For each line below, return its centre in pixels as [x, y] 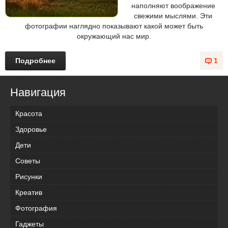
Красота [29, 114]
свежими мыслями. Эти [173, 16]
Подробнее [35, 61]
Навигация [38, 92]
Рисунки [29, 177]
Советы [28, 161]
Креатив [29, 193]
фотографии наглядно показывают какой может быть [114, 26]
